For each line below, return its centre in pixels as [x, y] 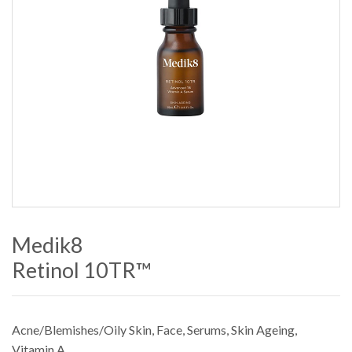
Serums [207, 329]
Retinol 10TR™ [81, 269]
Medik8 [48, 244]
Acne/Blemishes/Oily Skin [82, 329]
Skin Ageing [263, 329]
